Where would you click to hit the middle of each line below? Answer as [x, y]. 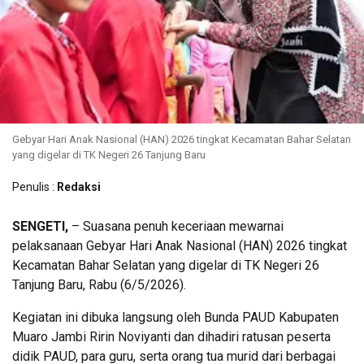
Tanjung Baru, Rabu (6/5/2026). [99, 284]
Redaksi [79, 186]
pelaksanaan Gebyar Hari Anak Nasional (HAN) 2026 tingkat [180, 245]
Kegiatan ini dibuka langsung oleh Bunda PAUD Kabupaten [175, 317]
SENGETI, [40, 226]
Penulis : [35, 186]
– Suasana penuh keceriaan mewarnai [176, 226]
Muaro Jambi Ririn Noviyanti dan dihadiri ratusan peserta [171, 336]
